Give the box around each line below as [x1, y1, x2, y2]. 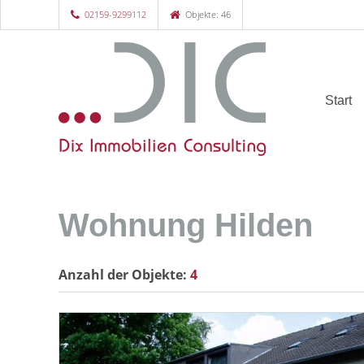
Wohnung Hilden [58, 207, 313, 243]
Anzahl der [58, 266, 132, 284]
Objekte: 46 [183, 8, 231, 20]
